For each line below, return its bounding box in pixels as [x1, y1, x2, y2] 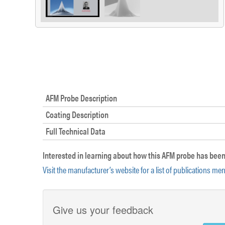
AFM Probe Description [46, 91, 117, 104]
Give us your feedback [53, 202, 153, 217]
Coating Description [46, 108, 108, 121]
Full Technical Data [46, 125, 105, 137]
